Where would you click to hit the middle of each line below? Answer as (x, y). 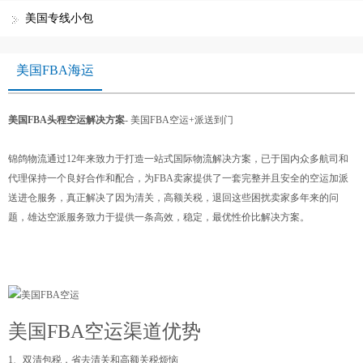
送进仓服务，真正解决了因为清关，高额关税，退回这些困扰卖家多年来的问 (173, 198)
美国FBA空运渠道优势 (105, 331)
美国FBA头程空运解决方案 (66, 120)
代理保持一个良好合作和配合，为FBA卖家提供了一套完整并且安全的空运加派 (178, 178)
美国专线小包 (59, 18)
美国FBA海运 (55, 70)
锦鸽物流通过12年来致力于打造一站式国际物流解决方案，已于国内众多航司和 (178, 159)
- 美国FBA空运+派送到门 (179, 120)
